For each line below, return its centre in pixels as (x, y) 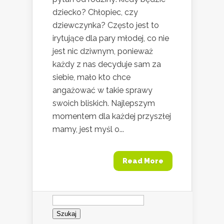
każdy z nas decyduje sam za (107, 64)
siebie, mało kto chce (91, 77)
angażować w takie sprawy (102, 90)
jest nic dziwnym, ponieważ (103, 51)
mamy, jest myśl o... (88, 129)
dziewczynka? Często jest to (106, 25)
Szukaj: (65, 194)
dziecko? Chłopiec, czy (95, 12)
